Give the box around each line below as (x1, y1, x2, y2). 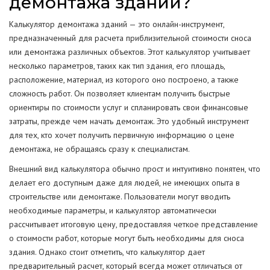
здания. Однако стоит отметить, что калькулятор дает (9, 246, 205, 257)
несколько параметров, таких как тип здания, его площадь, (9, 60, 225, 71)
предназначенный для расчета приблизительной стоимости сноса (9, 33, 251, 43)
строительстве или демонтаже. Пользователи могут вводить (9, 191, 230, 202)
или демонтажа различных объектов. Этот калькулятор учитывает (9, 46, 250, 57)
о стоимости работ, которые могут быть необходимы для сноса (9, 233, 244, 243)
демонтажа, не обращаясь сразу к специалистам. (9, 143, 190, 154)
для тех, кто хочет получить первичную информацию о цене (9, 130, 234, 140)
